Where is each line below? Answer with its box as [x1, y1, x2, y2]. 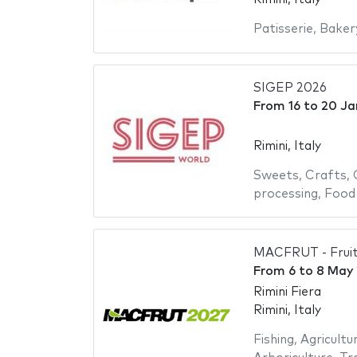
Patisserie [253, 23, 313, 36]
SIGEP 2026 [253, 82, 327, 95]
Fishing [253, 334, 294, 347]
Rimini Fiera [253, 286, 321, 299]
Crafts [304, 169, 347, 182]
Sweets [253, 169, 299, 182]
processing [253, 187, 318, 200]
